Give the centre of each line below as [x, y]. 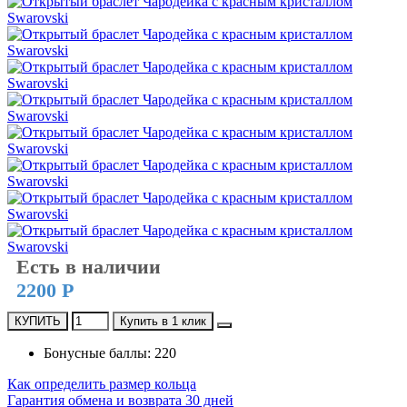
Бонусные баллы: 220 [110, 352]
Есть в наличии [89, 266]
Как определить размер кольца [102, 383]
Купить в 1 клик [163, 321]
